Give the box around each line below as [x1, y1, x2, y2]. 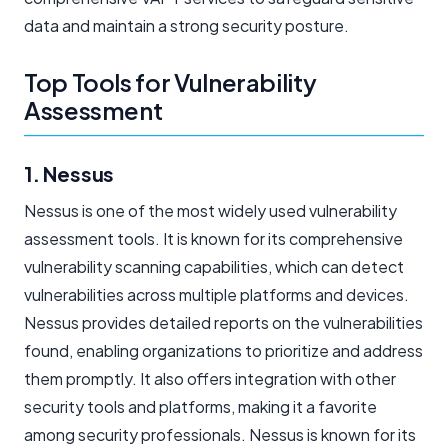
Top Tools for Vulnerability [24, 66, 317, 97]
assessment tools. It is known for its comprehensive [24, 227, 403, 249]
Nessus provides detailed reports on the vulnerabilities [24, 311, 423, 333]
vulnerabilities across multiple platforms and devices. [24, 283, 409, 305]
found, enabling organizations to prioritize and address [24, 339, 423, 361]
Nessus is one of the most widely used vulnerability [24, 199, 397, 221]
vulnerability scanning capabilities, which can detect [24, 255, 404, 277]
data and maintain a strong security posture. [24, 14, 349, 36]
